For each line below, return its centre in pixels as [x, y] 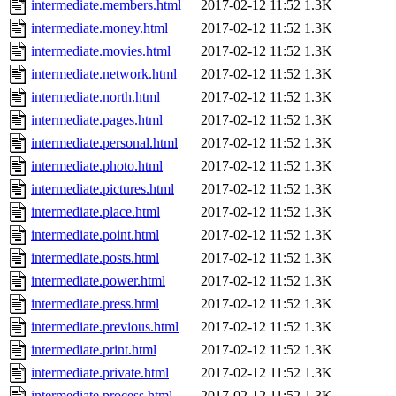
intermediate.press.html [95, 304]
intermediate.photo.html [97, 166]
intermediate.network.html [104, 74]
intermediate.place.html [95, 212]
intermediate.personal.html [104, 143]
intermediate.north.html [95, 97]
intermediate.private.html [100, 373]
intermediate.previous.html [105, 327]
